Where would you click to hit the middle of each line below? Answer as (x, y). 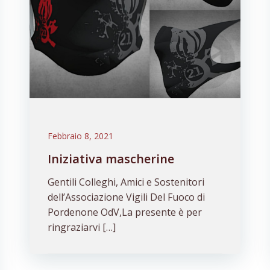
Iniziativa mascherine (111, 159)
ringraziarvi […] (81, 227)
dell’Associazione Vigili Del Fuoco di (126, 197)
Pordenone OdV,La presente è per (124, 212)
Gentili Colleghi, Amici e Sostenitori (126, 182)
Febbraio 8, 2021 (80, 136)
